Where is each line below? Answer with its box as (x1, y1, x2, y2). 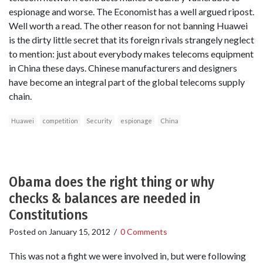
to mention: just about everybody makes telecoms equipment (9, 48, 254, 59)
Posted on (9, 226, 49, 237)
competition (42, 116, 78, 124)
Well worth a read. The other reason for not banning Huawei (9, 19, 248, 31)
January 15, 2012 (49, 226, 110, 237)
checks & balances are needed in (9, 190, 200, 207)
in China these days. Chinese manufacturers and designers (9, 62, 237, 73)
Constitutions (9, 206, 88, 223)
